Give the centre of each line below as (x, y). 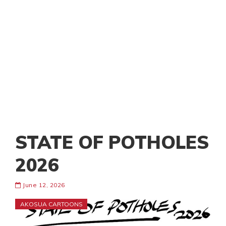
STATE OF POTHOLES (112, 142)
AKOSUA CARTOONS (51, 204)
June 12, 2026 (43, 185)
